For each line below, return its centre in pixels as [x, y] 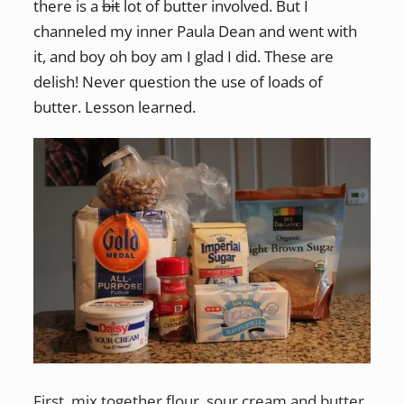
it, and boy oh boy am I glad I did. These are [183, 56]
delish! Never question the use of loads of [178, 81]
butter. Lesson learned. [114, 106]
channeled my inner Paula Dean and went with [195, 31]
